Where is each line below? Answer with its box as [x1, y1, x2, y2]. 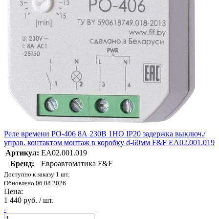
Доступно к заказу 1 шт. [4, 171, 69, 178]
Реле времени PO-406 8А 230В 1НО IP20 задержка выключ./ [4, 130, 205, 138]
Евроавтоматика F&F [41, 159, 112, 168]
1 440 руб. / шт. [4, 196, 54, 205]
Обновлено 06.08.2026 [4, 179, 66, 187]
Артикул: [5, 149, 39, 157]
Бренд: [10, 159, 34, 168]
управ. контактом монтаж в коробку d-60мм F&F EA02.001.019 [4, 138, 215, 147]
